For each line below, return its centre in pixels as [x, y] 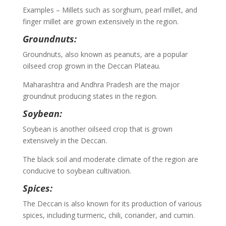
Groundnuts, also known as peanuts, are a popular [105, 54]
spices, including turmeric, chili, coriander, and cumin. [108, 215]
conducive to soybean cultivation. [77, 171]
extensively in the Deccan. [65, 140]
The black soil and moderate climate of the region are [110, 159]
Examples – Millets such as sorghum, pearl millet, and [110, 10]
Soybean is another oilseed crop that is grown [97, 129]
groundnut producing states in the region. [90, 96]
